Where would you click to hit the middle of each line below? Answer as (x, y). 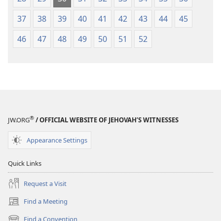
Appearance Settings (57, 140)
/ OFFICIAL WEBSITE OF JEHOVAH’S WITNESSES (106, 120)
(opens (18, 205)
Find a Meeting (46, 201)
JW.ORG (19, 120)
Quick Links (25, 164)
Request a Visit (45, 183)
